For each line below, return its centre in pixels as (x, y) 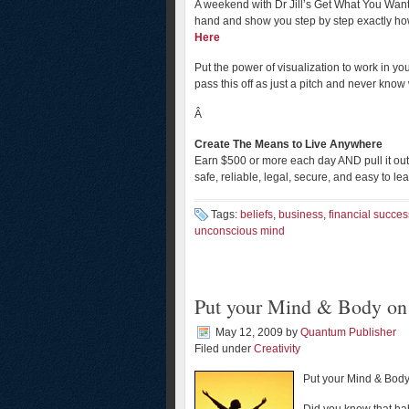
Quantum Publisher (348, 332)
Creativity (277, 349)
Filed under (224, 349)
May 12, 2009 (249, 332)
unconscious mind (240, 231)
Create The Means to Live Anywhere (288, 144)
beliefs (257, 215)
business (301, 215)
